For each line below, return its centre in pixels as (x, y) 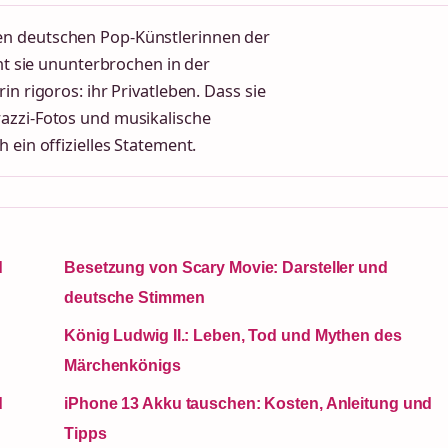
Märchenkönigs (122, 366)
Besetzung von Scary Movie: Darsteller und (226, 268)
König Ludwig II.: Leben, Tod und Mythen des (233, 336)
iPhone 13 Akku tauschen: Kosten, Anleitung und (248, 404)
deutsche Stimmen (134, 298)
